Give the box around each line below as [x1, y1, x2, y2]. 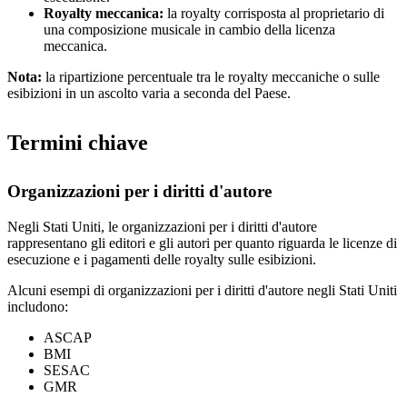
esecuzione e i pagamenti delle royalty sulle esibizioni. [7, 251, 316, 267]
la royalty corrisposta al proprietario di [164, 5, 384, 21]
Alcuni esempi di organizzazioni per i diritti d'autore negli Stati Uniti [7, 282, 397, 298]
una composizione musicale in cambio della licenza [44, 21, 335, 37]
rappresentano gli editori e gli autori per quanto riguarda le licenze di [7, 234, 397, 251]
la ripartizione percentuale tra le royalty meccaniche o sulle [42, 68, 380, 84]
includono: [7, 298, 68, 314]
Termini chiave [7, 130, 148, 154]
